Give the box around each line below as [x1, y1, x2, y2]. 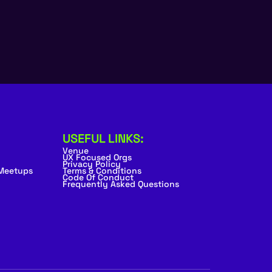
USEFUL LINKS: [63, 130, 144, 146]
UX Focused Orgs [63, 151, 132, 163]
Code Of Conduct [63, 171, 134, 183]
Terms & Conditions [63, 165, 142, 176]
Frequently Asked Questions [63, 178, 180, 189]
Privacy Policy [63, 158, 121, 169]
